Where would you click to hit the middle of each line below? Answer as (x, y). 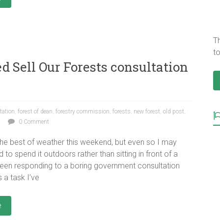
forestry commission (82, 111)
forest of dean (35, 111)
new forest (147, 111)
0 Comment (33, 122)
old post (174, 111)
